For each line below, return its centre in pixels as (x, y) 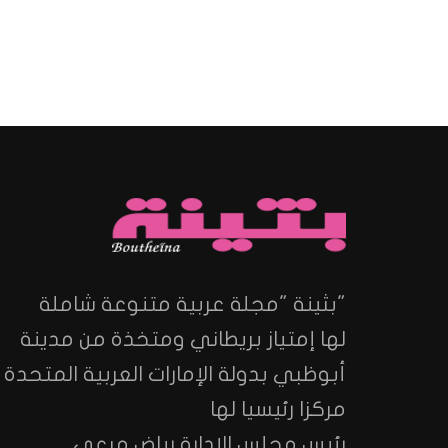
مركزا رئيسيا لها (278, 409)
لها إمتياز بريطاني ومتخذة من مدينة (183, 339)
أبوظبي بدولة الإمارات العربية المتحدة (175, 374)
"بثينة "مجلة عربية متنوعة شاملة (192, 304)
